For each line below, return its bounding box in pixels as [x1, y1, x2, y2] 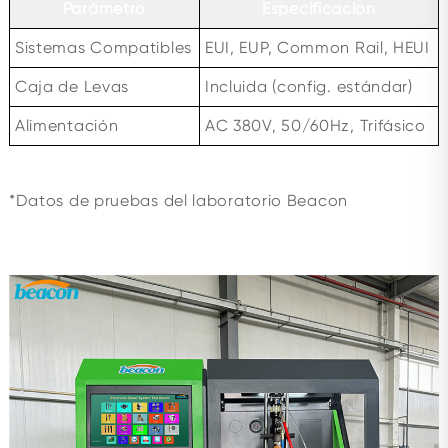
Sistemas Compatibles [14, 38, 192, 57]
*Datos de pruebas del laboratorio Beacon [8, 190, 348, 210]
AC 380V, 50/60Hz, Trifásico [204, 116, 426, 135]
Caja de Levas [14, 77, 130, 96]
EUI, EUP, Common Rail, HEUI [204, 38, 430, 57]
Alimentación [14, 116, 119, 135]
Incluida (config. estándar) [204, 77, 413, 96]
